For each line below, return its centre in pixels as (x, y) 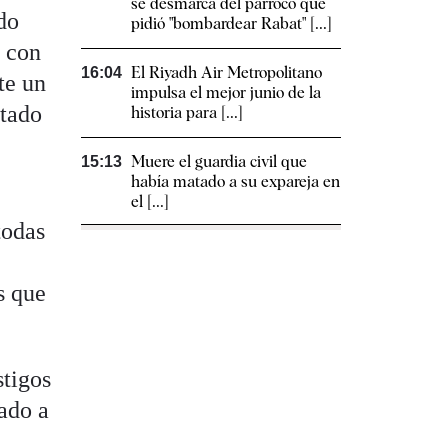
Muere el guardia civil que (219, 162)
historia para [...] (187, 113)
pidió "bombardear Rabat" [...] (231, 24)
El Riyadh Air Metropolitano (226, 73)
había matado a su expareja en (235, 182)
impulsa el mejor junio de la (226, 93)
